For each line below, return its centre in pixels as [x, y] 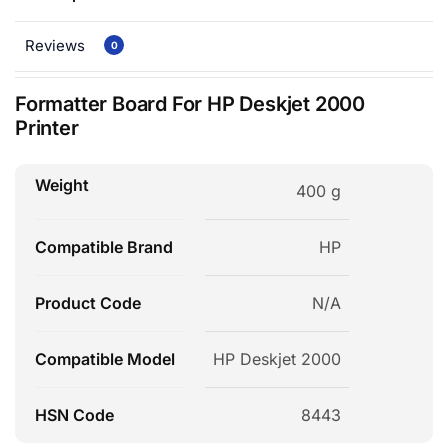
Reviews [57, 45]
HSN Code [74, 415]
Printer [47, 128]
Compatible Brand [104, 247]
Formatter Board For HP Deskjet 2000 [190, 104]
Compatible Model [105, 359]
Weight [62, 185]
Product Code [88, 303]
